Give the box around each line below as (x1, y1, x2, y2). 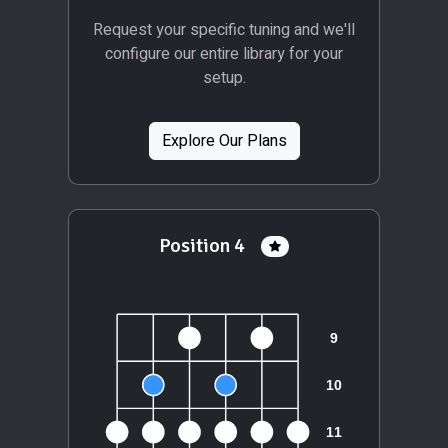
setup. (202, 65, 246, 90)
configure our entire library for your (105, 41, 343, 66)
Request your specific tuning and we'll (93, 17, 355, 42)
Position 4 (159, 232, 254, 258)
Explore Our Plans (161, 128, 287, 153)
